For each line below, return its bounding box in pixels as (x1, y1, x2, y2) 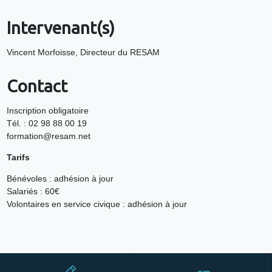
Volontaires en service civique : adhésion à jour (6, 199, 187, 209)
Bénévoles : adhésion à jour (6, 174, 114, 184)
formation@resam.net (6, 131, 90, 141)
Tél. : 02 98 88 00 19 (6, 118, 87, 129)
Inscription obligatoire (6, 106, 89, 116)
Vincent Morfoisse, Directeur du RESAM (6, 47, 160, 58)
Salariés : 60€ (6, 186, 59, 197)
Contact (6, 76, 67, 96)
